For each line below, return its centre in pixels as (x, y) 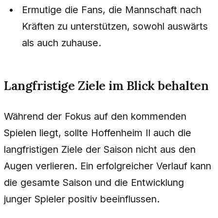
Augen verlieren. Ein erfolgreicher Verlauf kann (108, 166)
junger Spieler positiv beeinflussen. (82, 199)
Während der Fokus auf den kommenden (95, 117)
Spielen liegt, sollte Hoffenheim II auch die (98, 133)
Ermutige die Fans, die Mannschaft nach (112, 9)
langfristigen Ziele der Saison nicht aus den (100, 150)
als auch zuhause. (62, 43)
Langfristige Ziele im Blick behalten (106, 85)
